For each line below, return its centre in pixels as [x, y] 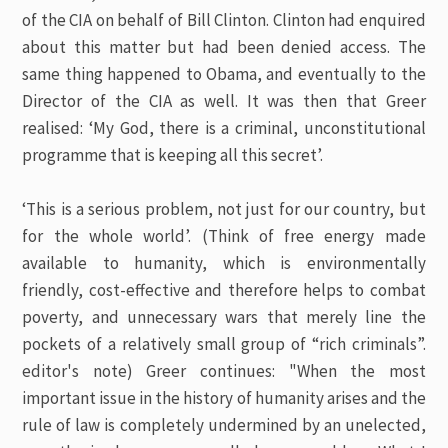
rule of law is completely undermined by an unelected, [224, 425]
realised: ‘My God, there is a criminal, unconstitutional [224, 128]
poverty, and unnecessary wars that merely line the [224, 317]
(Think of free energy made [313, 236]
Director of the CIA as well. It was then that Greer [224, 101]
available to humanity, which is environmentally [224, 263]
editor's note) [77, 371]
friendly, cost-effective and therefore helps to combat [224, 290]
